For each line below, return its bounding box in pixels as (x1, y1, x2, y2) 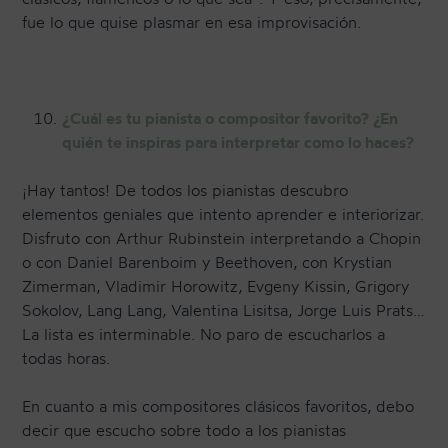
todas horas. (22, 348, 111, 369)
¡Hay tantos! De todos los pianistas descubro (22, 180, 349, 201)
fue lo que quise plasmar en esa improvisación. (22, 12, 362, 33)
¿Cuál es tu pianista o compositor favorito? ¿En (62, 108, 399, 129)
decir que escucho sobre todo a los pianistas (22, 420, 347, 441)
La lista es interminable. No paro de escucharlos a (22, 324, 386, 345)
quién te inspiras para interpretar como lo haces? (62, 132, 415, 153)
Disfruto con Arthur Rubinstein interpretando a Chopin (22, 228, 422, 249)
